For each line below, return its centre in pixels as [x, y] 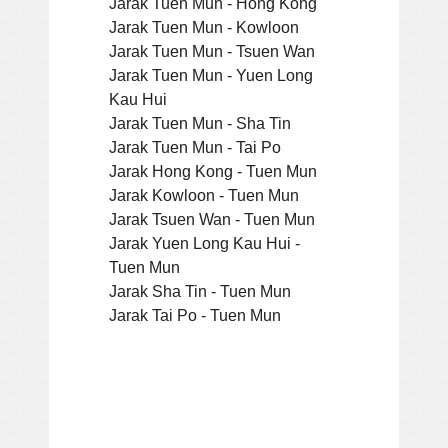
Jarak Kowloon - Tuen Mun [204, 194]
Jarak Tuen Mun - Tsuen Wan [212, 50]
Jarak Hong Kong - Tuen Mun [213, 170]
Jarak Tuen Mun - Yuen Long [211, 74]
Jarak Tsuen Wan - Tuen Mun [212, 218]
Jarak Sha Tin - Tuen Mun [200, 290]
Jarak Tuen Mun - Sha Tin [200, 122]
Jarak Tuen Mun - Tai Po [195, 146]
